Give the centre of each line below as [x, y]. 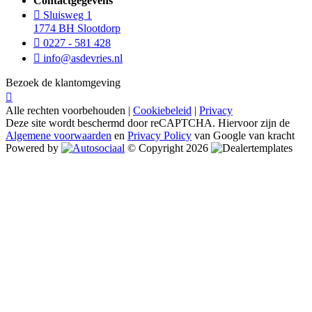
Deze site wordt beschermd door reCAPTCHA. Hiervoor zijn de [148, 123]
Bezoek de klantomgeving [63, 82]
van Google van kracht [243, 135]
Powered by [33, 148]
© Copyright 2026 [169, 148]
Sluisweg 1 [66, 15]
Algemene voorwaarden [58, 135]
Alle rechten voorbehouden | [69, 110]
